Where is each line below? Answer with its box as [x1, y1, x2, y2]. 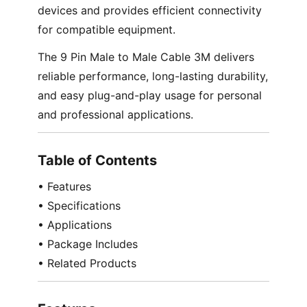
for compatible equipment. [37, 23, 175, 37]
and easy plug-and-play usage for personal [37, 88, 262, 103]
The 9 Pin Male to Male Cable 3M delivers [37, 50, 254, 64]
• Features [37, 180, 91, 194]
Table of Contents [37, 152, 157, 169]
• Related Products [37, 256, 136, 271]
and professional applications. [37, 108, 193, 122]
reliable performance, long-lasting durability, [37, 69, 268, 84]
